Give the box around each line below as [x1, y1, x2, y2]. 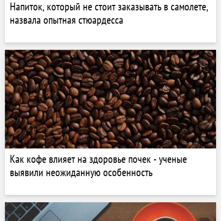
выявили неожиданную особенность [10, 165, 152, 179]
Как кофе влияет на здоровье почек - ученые [10, 152, 187, 166]
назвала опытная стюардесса [10, 13, 123, 27]
